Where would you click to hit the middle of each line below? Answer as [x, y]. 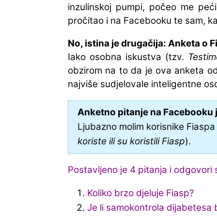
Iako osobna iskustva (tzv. [128, 57]
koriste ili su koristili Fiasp [131, 141]
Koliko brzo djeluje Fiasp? [141, 193]
